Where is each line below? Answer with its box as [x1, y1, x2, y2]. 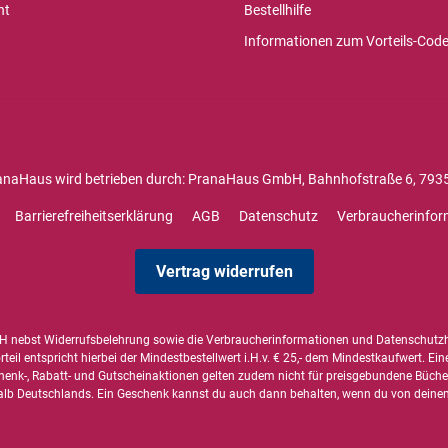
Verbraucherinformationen [205, 333, 349, 347]
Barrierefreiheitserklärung [15, 208, 173, 224]
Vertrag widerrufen [155, 262, 293, 282]
